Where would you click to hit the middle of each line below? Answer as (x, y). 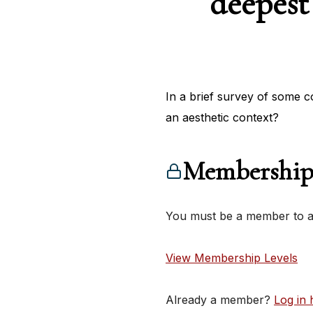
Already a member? (220, 300)
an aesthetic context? (222, 118)
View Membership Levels (232, 258)
